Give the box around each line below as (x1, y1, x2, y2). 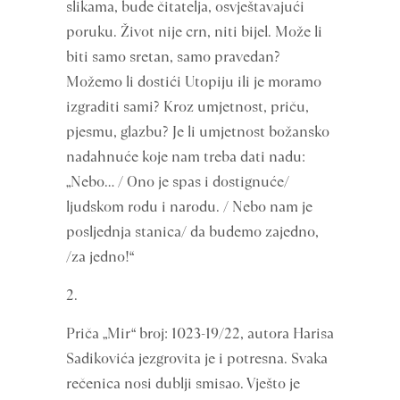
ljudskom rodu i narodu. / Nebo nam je (66, 196, 312, 217)
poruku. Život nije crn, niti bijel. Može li (66, 21, 322, 42)
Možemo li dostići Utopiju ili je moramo (66, 71, 321, 92)
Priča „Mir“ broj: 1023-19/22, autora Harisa (66, 323, 334, 344)
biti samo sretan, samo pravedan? (66, 46, 280, 67)
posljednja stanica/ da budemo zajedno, (66, 221, 319, 242)
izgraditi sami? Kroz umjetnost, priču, (66, 96, 309, 117)
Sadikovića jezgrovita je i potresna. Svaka (66, 348, 328, 369)
